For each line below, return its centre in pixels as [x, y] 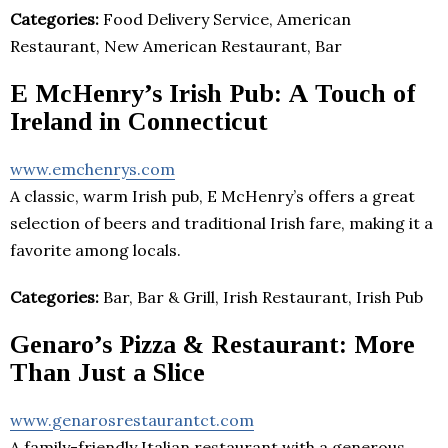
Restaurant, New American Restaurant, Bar [176, 45]
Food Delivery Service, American [225, 18]
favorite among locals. [95, 249]
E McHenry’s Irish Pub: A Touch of [212, 93]
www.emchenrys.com [92, 168]
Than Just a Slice [107, 372]
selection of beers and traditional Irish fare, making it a [221, 222]
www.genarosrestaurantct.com [132, 419]
